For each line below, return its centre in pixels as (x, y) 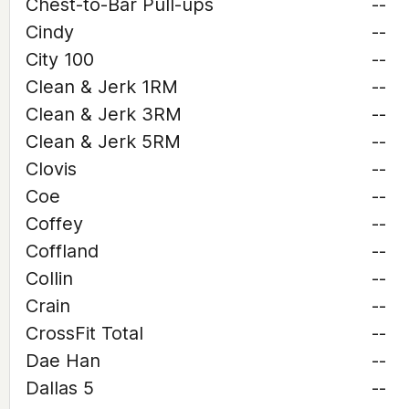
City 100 (60, 59)
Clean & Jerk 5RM (103, 142)
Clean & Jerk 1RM (102, 87)
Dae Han (63, 361)
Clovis (51, 169)
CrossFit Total (84, 333)
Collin (49, 278)
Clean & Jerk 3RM (104, 114)
